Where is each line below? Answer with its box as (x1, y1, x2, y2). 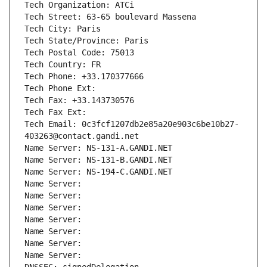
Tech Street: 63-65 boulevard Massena (24, 12, 196, 22)
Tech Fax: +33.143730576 (24, 95, 134, 105)
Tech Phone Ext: (24, 83, 96, 94)
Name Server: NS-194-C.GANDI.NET (24, 167, 172, 177)
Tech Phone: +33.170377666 (24, 72, 144, 82)
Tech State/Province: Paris (24, 36, 148, 46)
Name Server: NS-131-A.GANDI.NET (24, 143, 172, 153)
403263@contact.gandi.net (24, 131, 139, 141)
